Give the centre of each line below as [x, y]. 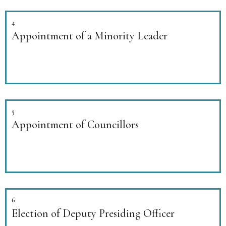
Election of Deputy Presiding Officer [93, 213]
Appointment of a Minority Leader [90, 36]
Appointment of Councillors [75, 124]
